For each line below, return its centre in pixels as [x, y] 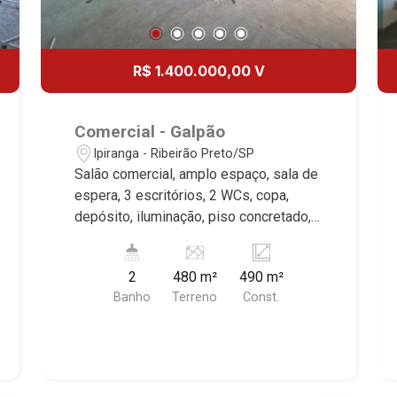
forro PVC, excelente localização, [177, 238]
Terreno [195, 297]
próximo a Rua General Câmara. [170, 259]
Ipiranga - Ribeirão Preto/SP [174, 153]
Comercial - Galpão [150, 132]
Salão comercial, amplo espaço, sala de [197, 174]
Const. [261, 297]
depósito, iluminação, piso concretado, [193, 217]
